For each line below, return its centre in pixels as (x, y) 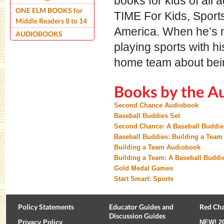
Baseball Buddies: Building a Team (168, 136)
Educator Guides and (141, 207)
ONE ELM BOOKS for (49, 10)
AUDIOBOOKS (39, 33)
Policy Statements (46, 207)
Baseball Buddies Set (147, 115)
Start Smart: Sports (144, 178)
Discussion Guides (137, 216)
